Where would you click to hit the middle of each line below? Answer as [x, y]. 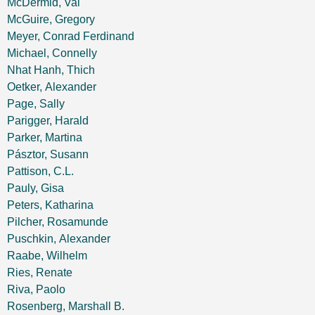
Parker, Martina [45, 137]
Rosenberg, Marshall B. [66, 306]
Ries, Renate [40, 272]
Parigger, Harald [48, 121]
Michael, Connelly [52, 53]
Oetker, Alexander [52, 87]
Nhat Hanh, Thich [51, 70]
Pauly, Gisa [36, 188]
